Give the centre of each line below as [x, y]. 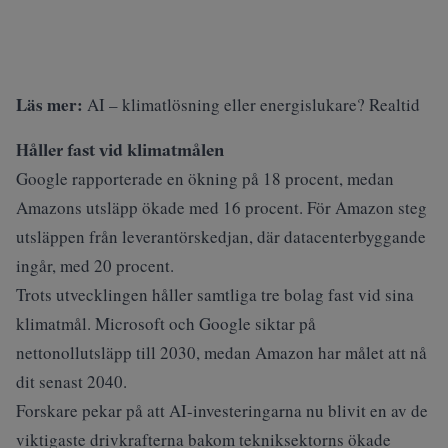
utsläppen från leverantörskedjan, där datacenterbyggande [221, 236]
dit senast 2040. [71, 381]
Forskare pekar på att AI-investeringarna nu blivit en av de [222, 410]
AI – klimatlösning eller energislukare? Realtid [253, 104]
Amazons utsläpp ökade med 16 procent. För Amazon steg [221, 207]
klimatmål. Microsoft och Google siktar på [166, 323]
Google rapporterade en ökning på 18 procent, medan [205, 178]
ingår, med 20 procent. [95, 265]
